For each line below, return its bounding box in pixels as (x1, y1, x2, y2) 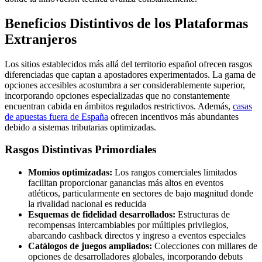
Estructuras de (175, 209, 230, 220)
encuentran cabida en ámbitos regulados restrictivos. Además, (5, 101, 233, 111)
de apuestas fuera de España (5, 111, 108, 122)
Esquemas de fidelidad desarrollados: (28, 209, 175, 220)
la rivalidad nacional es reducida (28, 199, 146, 209)
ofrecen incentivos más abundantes (108, 111, 239, 122)
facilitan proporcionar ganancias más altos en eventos (28, 178, 223, 188)
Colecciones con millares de (152, 241, 257, 251)
